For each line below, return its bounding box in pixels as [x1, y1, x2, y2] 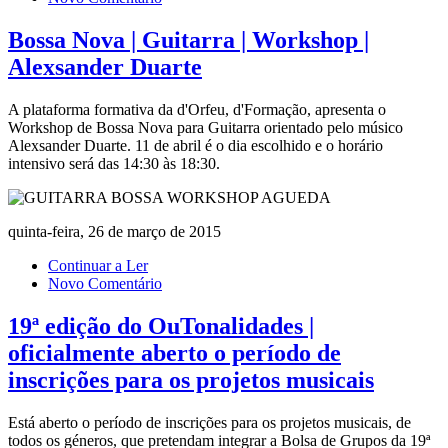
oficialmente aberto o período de [8, 339, 341, 366]
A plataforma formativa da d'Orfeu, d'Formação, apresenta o [8, 100, 386, 118]
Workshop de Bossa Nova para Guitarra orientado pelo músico [8, 118, 403, 136]
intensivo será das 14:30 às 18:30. [8, 154, 220, 172]
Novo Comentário [48, 274, 162, 292]
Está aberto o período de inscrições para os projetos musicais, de [8, 413, 411, 431]
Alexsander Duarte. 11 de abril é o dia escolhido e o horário [8, 136, 383, 154]
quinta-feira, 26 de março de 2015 [8, 222, 221, 240]
